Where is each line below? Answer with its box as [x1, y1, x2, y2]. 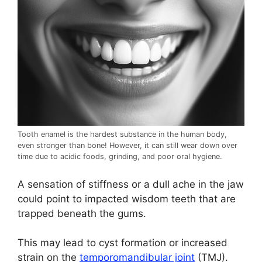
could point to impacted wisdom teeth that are [18, 192, 236, 205]
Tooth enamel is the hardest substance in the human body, [18, 130, 227, 139]
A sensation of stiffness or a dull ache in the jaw [18, 178, 244, 190]
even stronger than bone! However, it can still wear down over [18, 141, 237, 150]
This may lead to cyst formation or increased [18, 237, 227, 249]
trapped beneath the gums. [18, 207, 146, 219]
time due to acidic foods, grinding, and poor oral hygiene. [18, 152, 222, 161]
